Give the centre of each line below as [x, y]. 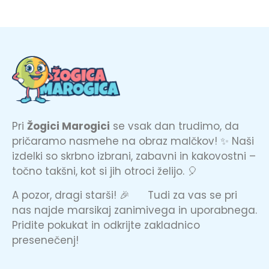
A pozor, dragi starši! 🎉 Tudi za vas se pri [125, 195]
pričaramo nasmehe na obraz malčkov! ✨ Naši [133, 141]
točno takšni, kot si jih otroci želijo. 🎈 [105, 171]
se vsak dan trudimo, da [174, 126]
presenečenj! [45, 240]
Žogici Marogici [68, 126]
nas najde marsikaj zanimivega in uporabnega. [134, 210]
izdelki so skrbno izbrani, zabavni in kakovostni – [134, 156]
